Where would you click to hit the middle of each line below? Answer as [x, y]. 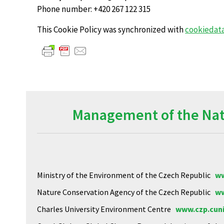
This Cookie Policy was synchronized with [111, 29]
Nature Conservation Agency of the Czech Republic [126, 192]
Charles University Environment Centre [106, 209]
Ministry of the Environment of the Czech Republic [126, 175]
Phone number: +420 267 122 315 [94, 9]
